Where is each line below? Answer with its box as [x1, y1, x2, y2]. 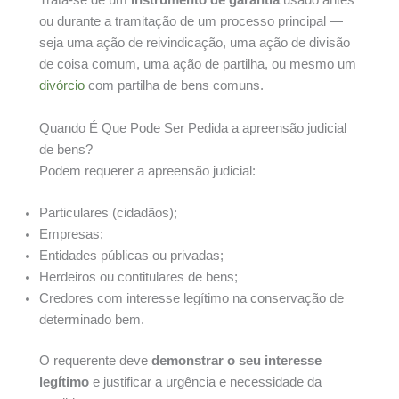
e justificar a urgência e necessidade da [89, 374, 322, 389]
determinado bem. [39, 312, 144, 327]
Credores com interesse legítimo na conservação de [39, 290, 344, 305]
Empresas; [39, 226, 103, 241]
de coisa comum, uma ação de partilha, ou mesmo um [39, 57, 356, 72]
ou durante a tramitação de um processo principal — [39, 14, 343, 29]
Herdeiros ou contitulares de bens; [39, 269, 238, 284]
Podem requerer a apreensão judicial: [39, 163, 256, 178]
